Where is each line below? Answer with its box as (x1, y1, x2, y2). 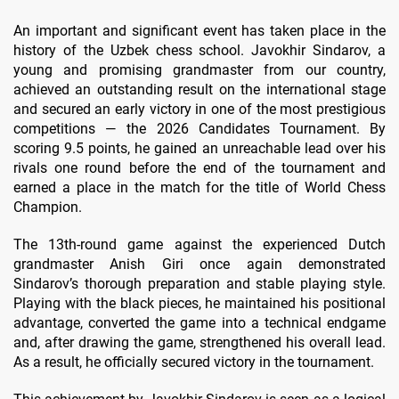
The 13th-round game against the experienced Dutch (13, 235, 386, 253)
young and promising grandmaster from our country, (13, 61, 386, 78)
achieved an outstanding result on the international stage (13, 80, 386, 98)
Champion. (13, 198, 82, 216)
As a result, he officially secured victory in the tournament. (13, 353, 374, 370)
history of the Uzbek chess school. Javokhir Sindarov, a (13, 41, 386, 59)
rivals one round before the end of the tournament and (13, 159, 386, 176)
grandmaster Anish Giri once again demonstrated (13, 255, 386, 273)
